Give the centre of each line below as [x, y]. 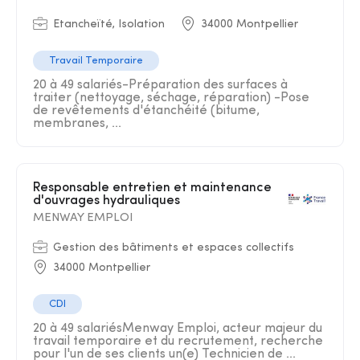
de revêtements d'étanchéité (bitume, [146, 111]
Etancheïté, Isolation [109, 25]
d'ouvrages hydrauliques [106, 201]
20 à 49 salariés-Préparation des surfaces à [160, 85]
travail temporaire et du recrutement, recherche [178, 342]
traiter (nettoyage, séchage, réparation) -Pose [171, 98]
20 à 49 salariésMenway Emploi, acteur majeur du [178, 329]
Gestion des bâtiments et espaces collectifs [174, 248]
